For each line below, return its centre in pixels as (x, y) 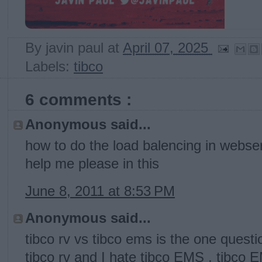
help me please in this (92, 164)
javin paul (77, 48)
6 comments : (78, 100)
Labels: (49, 67)
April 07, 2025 (168, 48)
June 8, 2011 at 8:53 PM (100, 192)
